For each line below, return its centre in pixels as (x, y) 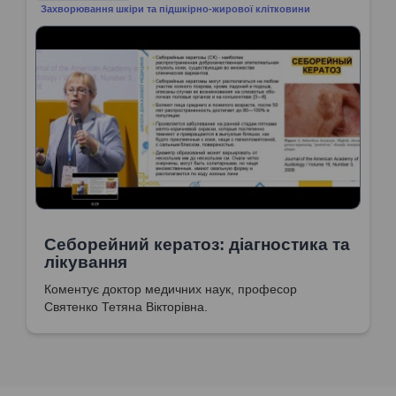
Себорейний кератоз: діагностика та (197, 244)
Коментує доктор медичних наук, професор (171, 289)
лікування (86, 262)
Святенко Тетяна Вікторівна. (126, 306)
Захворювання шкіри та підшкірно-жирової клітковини (176, 8)
